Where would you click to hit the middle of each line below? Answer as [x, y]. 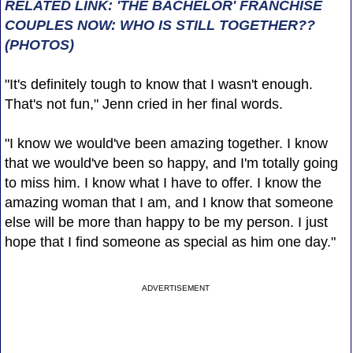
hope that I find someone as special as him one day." [170, 242]
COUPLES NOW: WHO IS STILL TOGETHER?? [160, 25]
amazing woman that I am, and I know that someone [169, 202]
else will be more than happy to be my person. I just [166, 222]
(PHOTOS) [39, 45]
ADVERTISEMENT [176, 288]
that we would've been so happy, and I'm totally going [171, 163]
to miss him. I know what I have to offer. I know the [163, 182]
